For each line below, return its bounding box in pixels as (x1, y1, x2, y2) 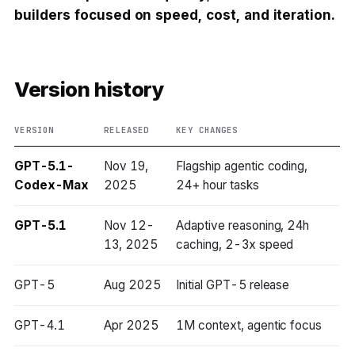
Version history (14, 76, 164, 101)
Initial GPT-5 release (176, 277, 290, 293)
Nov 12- (104, 218, 155, 234)
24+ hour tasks (176, 177, 259, 193)
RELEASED (104, 124, 149, 136)
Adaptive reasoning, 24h (176, 218, 310, 234)
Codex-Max (14, 177, 89, 193)
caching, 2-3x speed (176, 237, 294, 253)
